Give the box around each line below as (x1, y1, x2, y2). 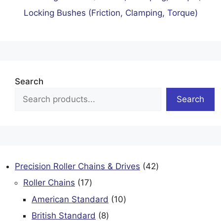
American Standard (32, 194, 109, 204)
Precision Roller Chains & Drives (15, 161, 140, 171)
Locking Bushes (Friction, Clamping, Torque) (23, 7, 198, 18)
